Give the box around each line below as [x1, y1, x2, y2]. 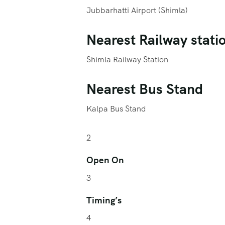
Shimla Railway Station [86, 54, 168, 65]
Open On [86, 154, 124, 167]
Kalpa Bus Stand [86, 103, 146, 114]
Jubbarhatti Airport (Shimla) [86, 5, 188, 16]
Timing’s [86, 194, 122, 206]
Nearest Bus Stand [86, 80, 203, 98]
